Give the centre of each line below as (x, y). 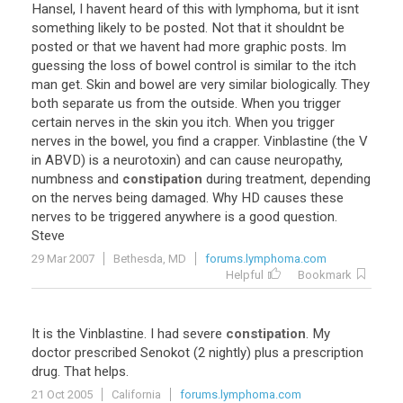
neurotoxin (145, 160)
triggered (135, 217)
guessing (58, 66)
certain (52, 122)
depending (340, 179)
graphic (265, 47)
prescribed (106, 353)
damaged (179, 198)
